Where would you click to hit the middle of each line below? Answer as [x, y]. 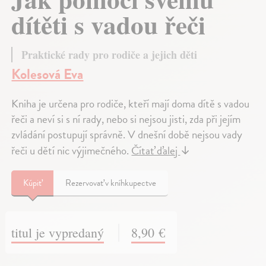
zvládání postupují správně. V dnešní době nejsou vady [127, 134]
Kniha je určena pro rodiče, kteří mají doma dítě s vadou [131, 103]
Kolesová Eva [47, 74]
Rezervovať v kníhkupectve [111, 183]
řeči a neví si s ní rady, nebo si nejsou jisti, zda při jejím [126, 119]
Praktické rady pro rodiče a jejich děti [110, 54]
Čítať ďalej [156, 150]
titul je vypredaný [58, 232]
